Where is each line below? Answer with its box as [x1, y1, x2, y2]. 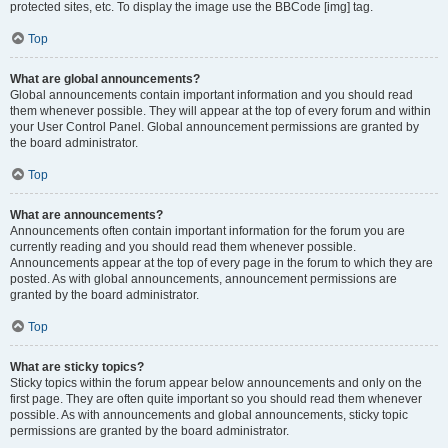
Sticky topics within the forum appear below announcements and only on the [10, 375, 422, 390]
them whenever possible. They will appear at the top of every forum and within [10, 103, 431, 118]
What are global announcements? [10, 71, 200, 86]
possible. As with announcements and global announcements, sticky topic [10, 407, 408, 422]
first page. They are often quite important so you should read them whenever [10, 391, 422, 406]
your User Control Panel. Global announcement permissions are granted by [10, 119, 419, 134]
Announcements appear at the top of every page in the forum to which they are [10, 255, 433, 270]
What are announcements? [10, 207, 163, 222]
